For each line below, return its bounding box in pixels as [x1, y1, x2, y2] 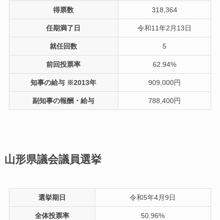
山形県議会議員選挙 [4, 153, 102, 165]
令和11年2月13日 [137, 24, 192, 32]
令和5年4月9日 [130, 193, 176, 201]
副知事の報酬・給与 [32, 96, 95, 105]
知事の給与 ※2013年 [30, 78, 97, 86]
